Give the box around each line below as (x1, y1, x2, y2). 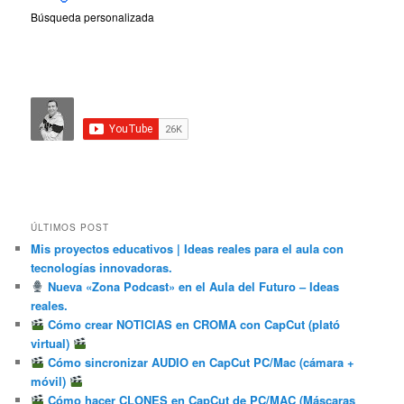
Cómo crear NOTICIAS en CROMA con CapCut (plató (43, 315, 340, 333)
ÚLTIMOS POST (31, 220, 110, 234)
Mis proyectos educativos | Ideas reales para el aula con (31, 239, 344, 257)
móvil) (31, 372, 70, 390)
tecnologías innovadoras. (31, 258, 173, 276)
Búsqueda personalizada (31, 9, 155, 25)
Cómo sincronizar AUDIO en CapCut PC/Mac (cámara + (43, 353, 354, 371)
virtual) (31, 334, 74, 352)
